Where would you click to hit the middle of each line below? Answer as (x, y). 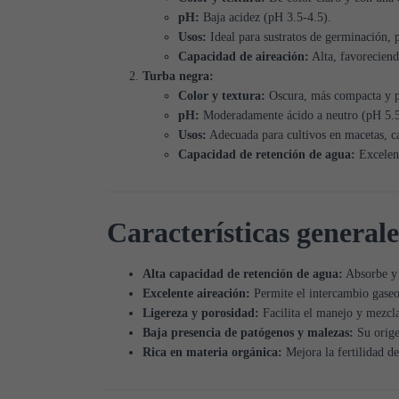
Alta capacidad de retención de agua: (243, 274)
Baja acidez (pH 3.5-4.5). (265, 18)
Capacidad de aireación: (244, 57)
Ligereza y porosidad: (201, 313)
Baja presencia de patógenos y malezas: (248, 333)
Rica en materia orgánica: (212, 353)
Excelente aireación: (196, 294)
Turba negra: (178, 77)
